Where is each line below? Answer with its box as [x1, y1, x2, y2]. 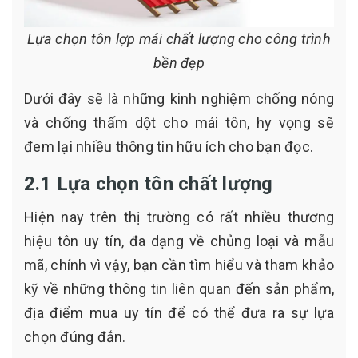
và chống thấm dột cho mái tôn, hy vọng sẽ [24, 113, 334, 131]
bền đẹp [153, 54, 205, 71]
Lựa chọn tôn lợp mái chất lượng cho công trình [27, 30, 331, 47]
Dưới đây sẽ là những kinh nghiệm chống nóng [24, 89, 334, 107]
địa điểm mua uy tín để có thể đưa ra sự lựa [24, 304, 334, 321]
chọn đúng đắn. [24, 328, 126, 345]
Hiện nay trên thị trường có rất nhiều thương [24, 208, 334, 225]
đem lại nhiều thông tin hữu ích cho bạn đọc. [24, 137, 313, 155]
